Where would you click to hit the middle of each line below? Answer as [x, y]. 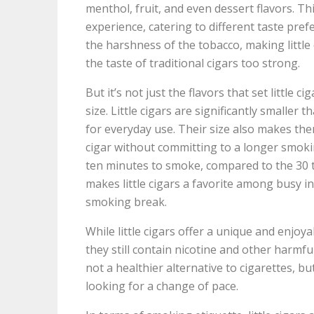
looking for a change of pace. [162, 286]
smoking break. [126, 202]
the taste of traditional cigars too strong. [193, 63]
